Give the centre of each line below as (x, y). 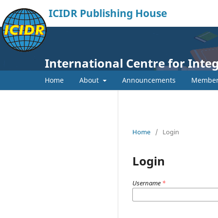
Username (147, 183)
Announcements (149, 80)
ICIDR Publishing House (108, 13)
